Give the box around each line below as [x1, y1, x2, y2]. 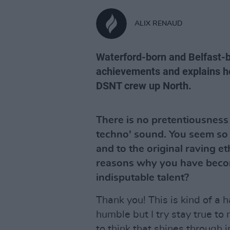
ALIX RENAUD [135, 20, 182, 27]
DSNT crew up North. [96, 80, 191, 92]
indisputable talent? [96, 172, 189, 183]
